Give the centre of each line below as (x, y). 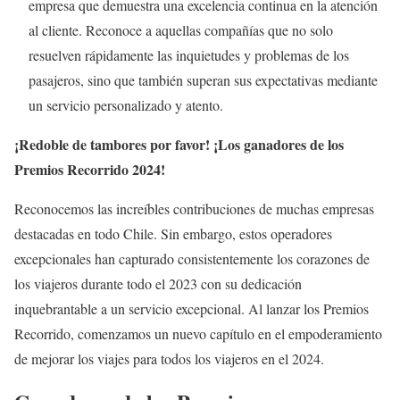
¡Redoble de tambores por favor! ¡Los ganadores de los (179, 145)
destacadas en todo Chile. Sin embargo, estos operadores (173, 234)
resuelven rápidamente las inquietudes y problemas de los (189, 55)
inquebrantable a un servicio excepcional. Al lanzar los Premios (192, 309)
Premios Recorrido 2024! (92, 170)
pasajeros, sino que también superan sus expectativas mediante (203, 80)
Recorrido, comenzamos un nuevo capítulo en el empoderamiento (198, 334)
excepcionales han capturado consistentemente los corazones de (192, 259)
